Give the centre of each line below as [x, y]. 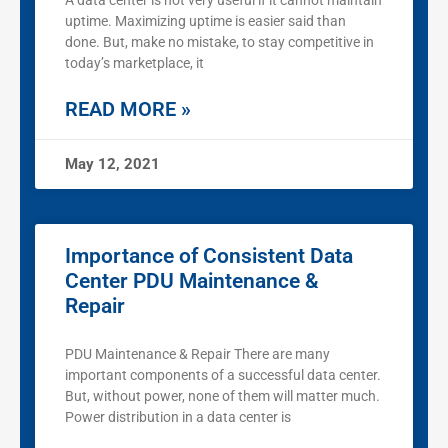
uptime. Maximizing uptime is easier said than [205, 21]
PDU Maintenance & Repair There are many [197, 354]
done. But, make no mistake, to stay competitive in [219, 42]
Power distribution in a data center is [178, 417]
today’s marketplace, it [134, 63]
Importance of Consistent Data [209, 256]
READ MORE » [128, 109]
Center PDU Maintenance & [192, 281]
